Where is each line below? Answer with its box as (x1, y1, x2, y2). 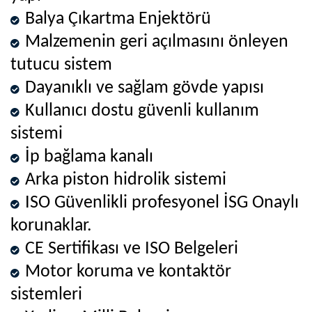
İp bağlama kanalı (25, 147, 153, 166)
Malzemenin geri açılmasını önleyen (25, 32, 288, 52)
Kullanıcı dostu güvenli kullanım (25, 101, 259, 120)
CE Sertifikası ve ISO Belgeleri (25, 239, 238, 258)
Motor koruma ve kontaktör (25, 262, 231, 281)
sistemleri (10, 285, 82, 304)
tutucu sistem (10, 55, 112, 75)
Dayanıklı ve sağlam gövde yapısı (25, 78, 264, 97)
